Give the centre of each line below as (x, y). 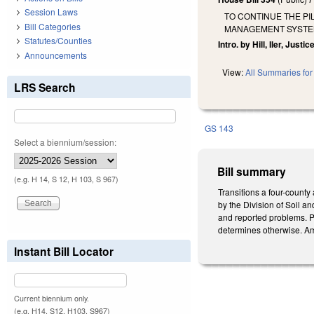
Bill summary (252, 172)
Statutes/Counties (58, 41)
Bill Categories (53, 26)
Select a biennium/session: (65, 142)
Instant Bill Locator (64, 251)
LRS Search (45, 87)
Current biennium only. (52, 298)
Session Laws (51, 12)
